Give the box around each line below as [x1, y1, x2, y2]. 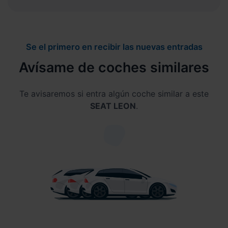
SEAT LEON [90, 100, 136, 111]
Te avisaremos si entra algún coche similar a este [19, 88, 209, 99]
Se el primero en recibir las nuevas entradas [25, 41, 203, 52]
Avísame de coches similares [19, 59, 209, 75]
